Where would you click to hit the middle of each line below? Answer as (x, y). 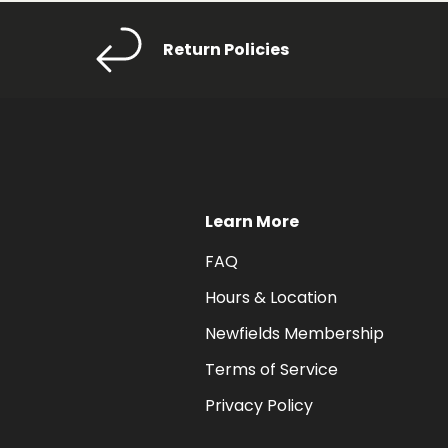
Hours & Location (271, 297)
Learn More (252, 221)
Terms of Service (271, 369)
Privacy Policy (259, 405)
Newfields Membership (294, 333)
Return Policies (226, 49)
